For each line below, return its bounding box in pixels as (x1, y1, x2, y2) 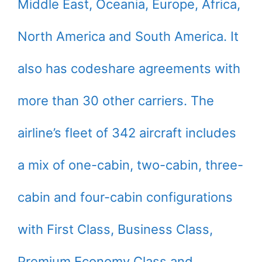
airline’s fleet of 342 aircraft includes (18, 125, 236, 140)
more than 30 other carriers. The (18, 93, 214, 108)
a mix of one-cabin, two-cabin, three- (18, 157, 243, 173)
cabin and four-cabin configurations (18, 189, 233, 205)
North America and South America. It (18, 29, 239, 44)
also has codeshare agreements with (18, 61, 240, 76)
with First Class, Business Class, (18, 222, 213, 237)
